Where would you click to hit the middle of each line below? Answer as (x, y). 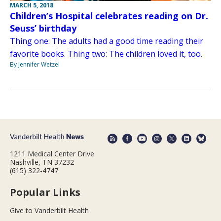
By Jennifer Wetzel (35, 65)
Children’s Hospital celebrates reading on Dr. (109, 16)
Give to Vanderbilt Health (49, 210)
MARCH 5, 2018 (32, 5)
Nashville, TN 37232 (42, 162)
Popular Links (45, 192)
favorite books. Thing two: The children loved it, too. (106, 54)
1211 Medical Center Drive (52, 153)
